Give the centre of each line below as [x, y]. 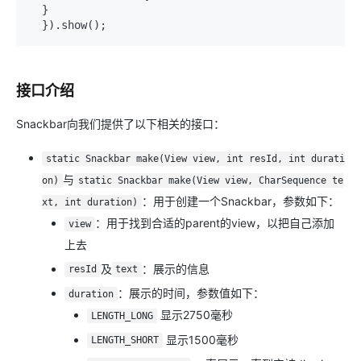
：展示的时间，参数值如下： [191, 293]
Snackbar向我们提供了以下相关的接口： [120, 124]
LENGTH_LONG [122, 316]
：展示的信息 [176, 268]
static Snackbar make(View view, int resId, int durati [195, 159]
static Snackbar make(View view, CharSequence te [210, 180]
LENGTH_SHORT [124, 340]
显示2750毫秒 [195, 315]
